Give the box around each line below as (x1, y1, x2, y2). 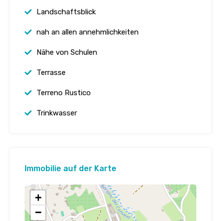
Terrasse (37, 68, 66, 77)
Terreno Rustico (37, 88, 91, 98)
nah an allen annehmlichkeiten (37, 28, 139, 37)
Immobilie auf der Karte (25, 164, 116, 174)
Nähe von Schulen (37, 48, 97, 57)
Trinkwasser (37, 109, 77, 118)
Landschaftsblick (37, 7, 96, 17)
